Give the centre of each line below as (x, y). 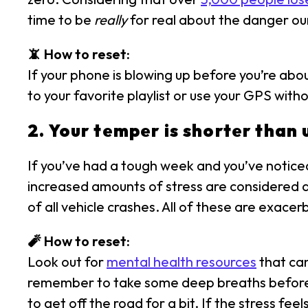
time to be (61, 20)
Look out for (67, 262)
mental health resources (181, 262)
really (111, 20)
